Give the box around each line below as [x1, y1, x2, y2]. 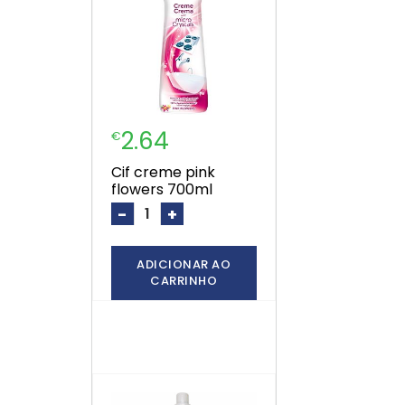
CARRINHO [150, 272, 218, 290]
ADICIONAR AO [137, 256, 231, 274]
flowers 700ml [110, 179, 212, 201]
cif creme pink [110, 162, 122, 184]
